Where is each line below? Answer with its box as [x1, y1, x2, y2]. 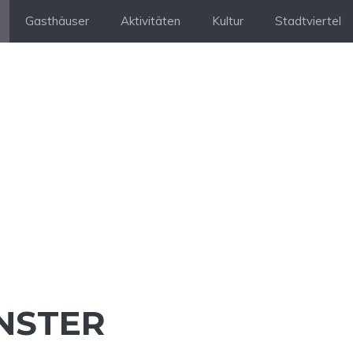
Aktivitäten [121, 13, 180, 28]
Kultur [212, 13, 243, 28]
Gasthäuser [25, 13, 89, 28]
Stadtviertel [275, 13, 341, 28]
